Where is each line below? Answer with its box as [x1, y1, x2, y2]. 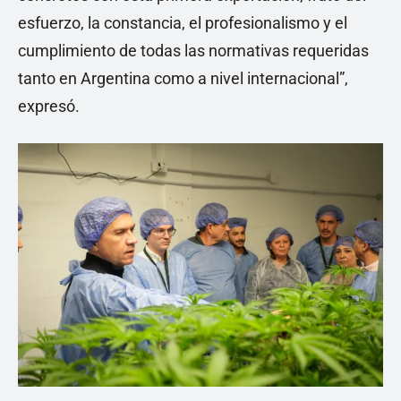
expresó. [18, 97, 80, 115]
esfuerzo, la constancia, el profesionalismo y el [18, 13, 347, 32]
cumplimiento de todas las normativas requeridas [18, 41, 369, 60]
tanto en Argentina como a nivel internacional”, [18, 69, 348, 88]
